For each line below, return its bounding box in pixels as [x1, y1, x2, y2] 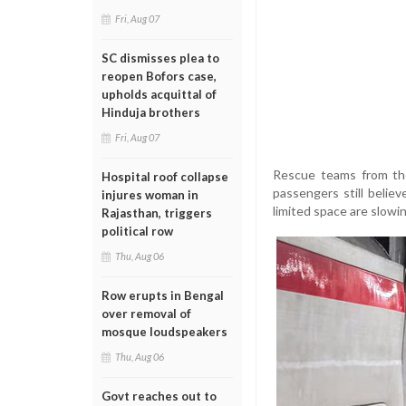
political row [101, 224, 173, 238]
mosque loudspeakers [101, 324, 227, 339]
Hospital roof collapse [101, 169, 228, 184]
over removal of [101, 306, 191, 321]
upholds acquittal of [101, 87, 217, 101]
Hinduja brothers [101, 105, 200, 120]
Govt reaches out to [101, 389, 217, 403]
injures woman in [101, 188, 198, 202]
